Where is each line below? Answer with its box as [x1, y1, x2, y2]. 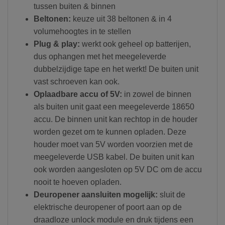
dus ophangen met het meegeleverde [33, 52, 166, 61]
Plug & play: [33, 40, 82, 49]
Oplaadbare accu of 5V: [33, 90, 124, 99]
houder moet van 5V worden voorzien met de [33, 140, 193, 149]
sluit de [157, 190, 185, 199]
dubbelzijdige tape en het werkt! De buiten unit [33, 65, 198, 74]
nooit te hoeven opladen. [33, 178, 122, 187]
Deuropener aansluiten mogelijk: [33, 190, 158, 199]
